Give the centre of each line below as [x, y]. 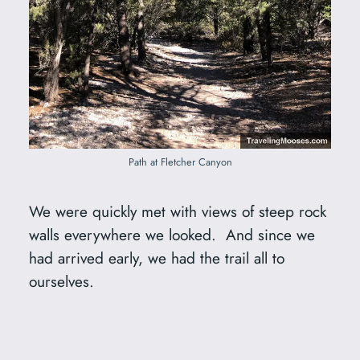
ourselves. [61, 281]
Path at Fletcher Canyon [180, 162]
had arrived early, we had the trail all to [156, 258]
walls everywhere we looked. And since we [172, 234]
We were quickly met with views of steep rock [177, 211]
